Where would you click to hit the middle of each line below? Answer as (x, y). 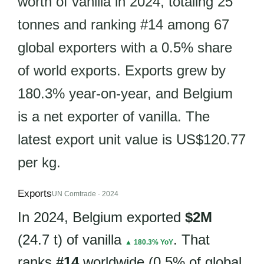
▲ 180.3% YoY (149, 242)
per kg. (39, 162)
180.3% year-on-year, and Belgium (125, 93)
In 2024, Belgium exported (101, 217)
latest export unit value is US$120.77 (132, 139)
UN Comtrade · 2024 (85, 194)
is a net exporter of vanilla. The (114, 116)
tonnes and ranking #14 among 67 (123, 24)
